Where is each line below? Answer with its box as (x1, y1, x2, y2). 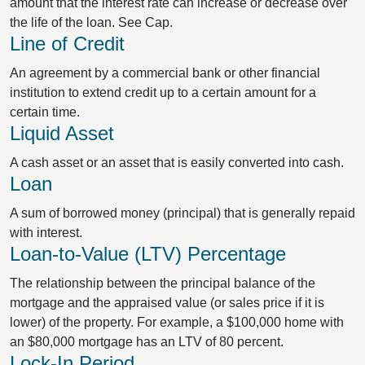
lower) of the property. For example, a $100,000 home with (10, 315, 344, 329)
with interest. (10, 226, 82, 240)
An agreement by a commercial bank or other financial (10, 66, 320, 80)
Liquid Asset (10, 122, 114, 144)
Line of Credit (10, 33, 125, 55)
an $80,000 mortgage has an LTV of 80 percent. (10, 335, 284, 349)
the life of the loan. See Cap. (10, 15, 173, 29)
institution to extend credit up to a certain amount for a (10, 86, 316, 99)
